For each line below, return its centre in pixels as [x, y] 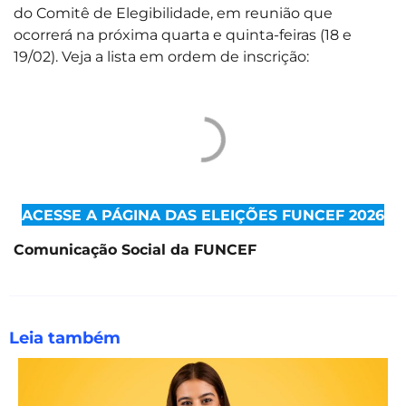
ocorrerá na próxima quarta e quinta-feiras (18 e [183, 35]
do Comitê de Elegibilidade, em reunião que [173, 13]
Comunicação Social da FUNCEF [135, 249]
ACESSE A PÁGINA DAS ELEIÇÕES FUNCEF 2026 [203, 214]
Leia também [65, 338]
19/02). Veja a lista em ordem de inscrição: [161, 57]
